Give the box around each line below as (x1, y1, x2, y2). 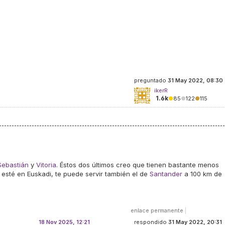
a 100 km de (182, 170, 222, 178)
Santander (150, 170, 182, 178)
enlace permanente (131, 207, 183, 214)
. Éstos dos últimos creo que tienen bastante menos (56, 161, 219, 169)
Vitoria (36, 161, 56, 169)
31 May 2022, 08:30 (168, 77, 223, 84)
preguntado (134, 77, 168, 84)
